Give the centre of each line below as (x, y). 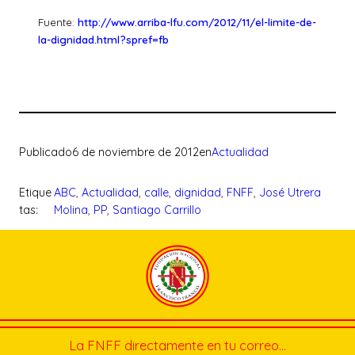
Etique (35, 192)
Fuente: (58, 22)
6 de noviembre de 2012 (136, 153)
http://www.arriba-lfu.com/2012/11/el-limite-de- (197, 22)
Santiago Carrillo (157, 210)
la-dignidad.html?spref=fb (103, 39)
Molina (71, 210)
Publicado (46, 153)
